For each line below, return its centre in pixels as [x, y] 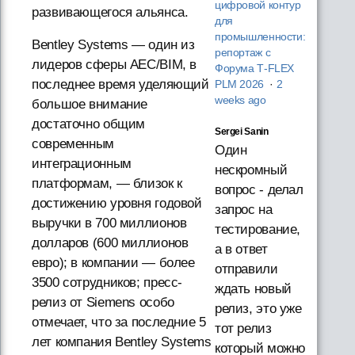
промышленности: [260, 36]
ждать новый [253, 288]
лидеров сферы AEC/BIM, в [115, 65]
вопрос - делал [259, 189]
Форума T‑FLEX [254, 68]
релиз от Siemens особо [103, 303]
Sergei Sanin [241, 131]
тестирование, [258, 229]
